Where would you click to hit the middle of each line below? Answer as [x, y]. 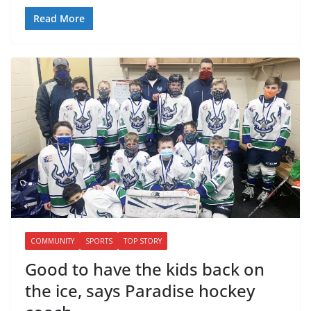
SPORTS [99, 241]
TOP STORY [143, 241]
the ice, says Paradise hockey [140, 290]
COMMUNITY [52, 241]
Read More [59, 18]
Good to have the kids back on [145, 269]
